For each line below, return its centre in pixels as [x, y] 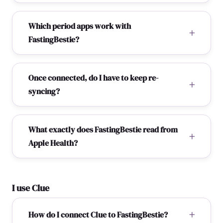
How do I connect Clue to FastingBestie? [98, 214]
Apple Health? [53, 143]
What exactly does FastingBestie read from [103, 129]
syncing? [44, 91]
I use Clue [31, 188]
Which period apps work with [80, 26]
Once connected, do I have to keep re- [93, 78]
